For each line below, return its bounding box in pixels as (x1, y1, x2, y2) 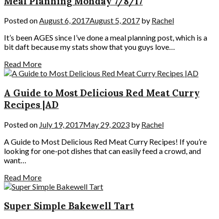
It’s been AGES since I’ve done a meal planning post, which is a (4, 33, 207, 43)
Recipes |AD (4, 98, 59, 110)
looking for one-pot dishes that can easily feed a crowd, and (4, 146, 201, 155)
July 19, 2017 (39, 119, 83, 129)
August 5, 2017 (89, 16, 140, 25)
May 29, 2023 (83, 119, 130, 129)
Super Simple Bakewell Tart (4, 200, 134, 212)
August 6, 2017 (39, 16, 89, 25)
